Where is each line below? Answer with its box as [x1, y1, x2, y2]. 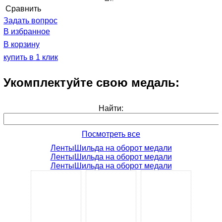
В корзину [3, 40, 40, 49]
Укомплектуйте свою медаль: [3, 75, 179, 89]
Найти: [99, 104, 123, 113]
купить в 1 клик [3, 53, 58, 61]
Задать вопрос [3, 16, 57, 25]
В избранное [3, 27, 50, 36]
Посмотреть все [82, 130, 140, 139]
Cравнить [5, 4, 41, 13]
